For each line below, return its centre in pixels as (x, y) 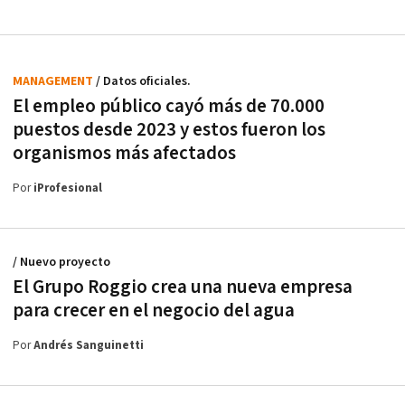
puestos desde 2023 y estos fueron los (169, 130)
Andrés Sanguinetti (89, 346)
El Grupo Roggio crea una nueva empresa (183, 287)
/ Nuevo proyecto (61, 263)
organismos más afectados (124, 154)
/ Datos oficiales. (143, 82)
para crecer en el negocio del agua (154, 311)
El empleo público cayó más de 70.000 (169, 107)
